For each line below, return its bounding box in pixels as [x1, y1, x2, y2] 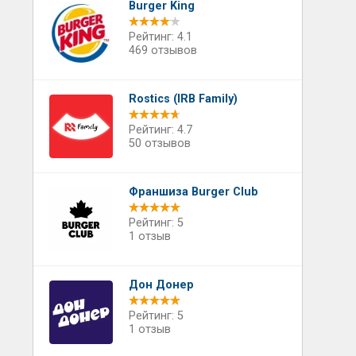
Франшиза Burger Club [128, 185, 258, 199]
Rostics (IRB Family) [128, 92, 238, 106]
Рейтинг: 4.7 [128, 123, 192, 137]
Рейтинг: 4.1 [128, 30, 192, 44]
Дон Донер [128, 278, 194, 292]
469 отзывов [128, 44, 197, 57]
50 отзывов [128, 137, 191, 150]
